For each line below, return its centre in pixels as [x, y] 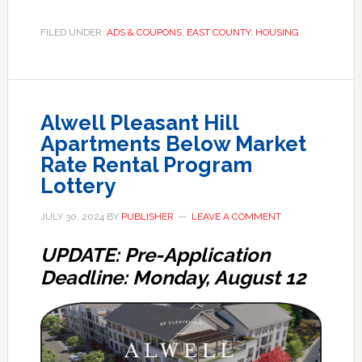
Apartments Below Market [173, 143]
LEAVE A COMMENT [236, 216]
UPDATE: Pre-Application [155, 255]
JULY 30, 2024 [72, 216]
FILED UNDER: [73, 32]
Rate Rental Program [146, 164]
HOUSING [277, 32]
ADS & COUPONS [144, 32]
